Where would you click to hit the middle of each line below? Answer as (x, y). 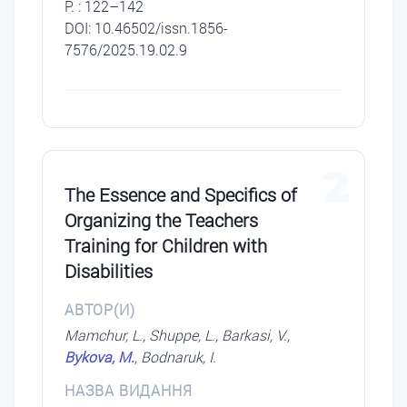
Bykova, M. (99, 357)
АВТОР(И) (100, 310)
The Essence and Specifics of (181, 195)
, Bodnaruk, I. (175, 357)
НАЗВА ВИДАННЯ (129, 391)
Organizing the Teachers (161, 220)
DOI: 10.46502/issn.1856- (146, 28)
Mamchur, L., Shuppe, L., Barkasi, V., (177, 335)
